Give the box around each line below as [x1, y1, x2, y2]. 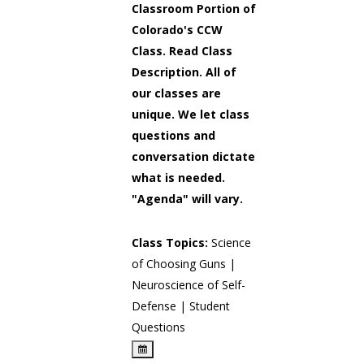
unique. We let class [131, 106, 249, 122]
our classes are [131, 85, 221, 101]
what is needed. [131, 170, 225, 185]
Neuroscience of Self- [131, 277, 245, 292]
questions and [131, 128, 215, 143]
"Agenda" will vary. [131, 191, 243, 206]
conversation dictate [131, 149, 255, 164]
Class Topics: [131, 235, 211, 250]
